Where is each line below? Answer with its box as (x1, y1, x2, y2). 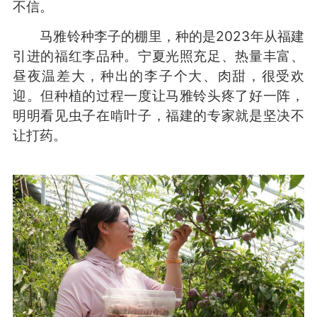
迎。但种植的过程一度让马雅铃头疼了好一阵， (12, 86, 305, 104)
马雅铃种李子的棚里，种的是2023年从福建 (12, 27, 305, 45)
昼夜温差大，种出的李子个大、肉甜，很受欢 (12, 67, 305, 84)
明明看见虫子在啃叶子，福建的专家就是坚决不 (12, 106, 305, 124)
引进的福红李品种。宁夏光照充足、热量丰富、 (12, 47, 305, 64)
